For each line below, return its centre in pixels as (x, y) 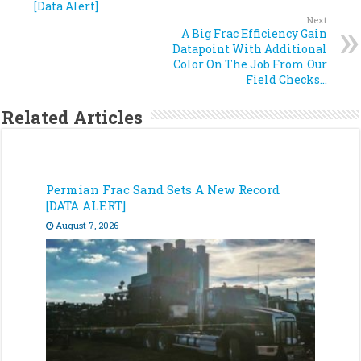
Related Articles (73, 117)
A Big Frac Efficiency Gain (254, 33)
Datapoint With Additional (249, 48)
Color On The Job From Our (250, 64)
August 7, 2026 (87, 225)
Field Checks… (286, 79)
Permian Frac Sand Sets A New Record (163, 189)
